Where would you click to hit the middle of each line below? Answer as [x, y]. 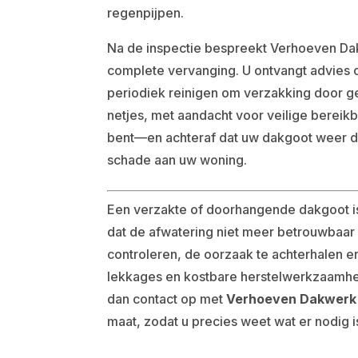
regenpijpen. [146, 13]
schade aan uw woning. [177, 160]
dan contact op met [167, 299]
